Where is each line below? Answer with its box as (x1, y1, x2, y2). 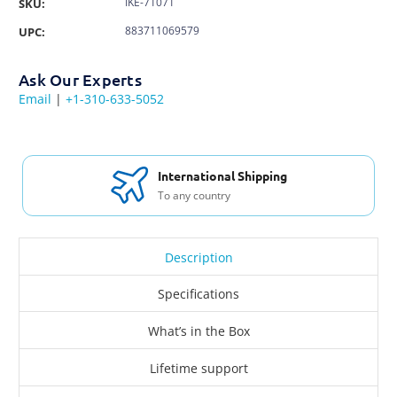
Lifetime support (149, 359, 248, 377)
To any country (157, 188, 230, 204)
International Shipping (157, 167, 287, 184)
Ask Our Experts (19, 68, 142, 90)
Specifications (158, 285, 239, 303)
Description (164, 248, 233, 266)
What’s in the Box (147, 323, 250, 340)
